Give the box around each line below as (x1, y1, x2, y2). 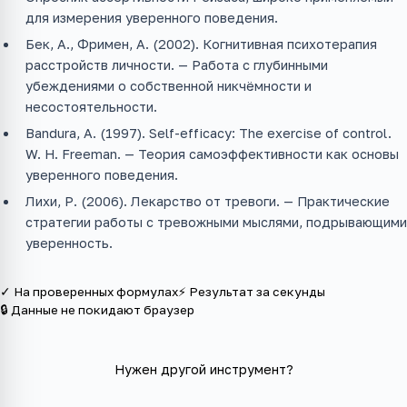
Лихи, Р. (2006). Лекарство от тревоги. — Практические (25, 194, 390, 210)
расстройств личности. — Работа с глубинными (25, 57, 328, 74)
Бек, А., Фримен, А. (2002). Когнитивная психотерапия (25, 36, 377, 53)
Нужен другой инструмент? (114, 362, 293, 378)
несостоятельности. (25, 99, 157, 115)
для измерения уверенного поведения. (25, 10, 278, 26)
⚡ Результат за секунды (178, 284, 325, 300)
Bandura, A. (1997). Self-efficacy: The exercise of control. (25, 125, 392, 142)
